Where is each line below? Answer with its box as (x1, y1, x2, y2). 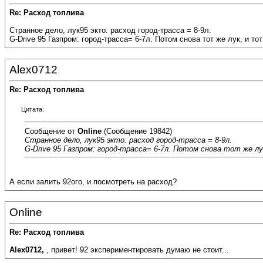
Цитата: (21, 106, 44, 113)
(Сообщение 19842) (102, 126, 172, 136)
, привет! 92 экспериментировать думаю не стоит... (46, 245, 229, 255)
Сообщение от (25, 126, 77, 136)
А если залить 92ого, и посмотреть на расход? (9, 177, 177, 187)
